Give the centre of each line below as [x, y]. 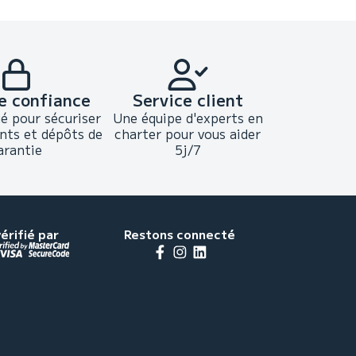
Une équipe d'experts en [188, 118]
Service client [188, 100]
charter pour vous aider [188, 133]
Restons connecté [180, 234]
